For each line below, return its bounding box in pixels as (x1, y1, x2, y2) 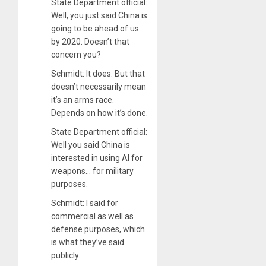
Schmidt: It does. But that (51, 68, 145, 78)
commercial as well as (51, 211, 134, 221)
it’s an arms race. (51, 94, 114, 104)
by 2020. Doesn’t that (51, 36, 129, 46)
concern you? (51, 49, 101, 59)
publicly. (51, 250, 80, 260)
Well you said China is (51, 140, 130, 150)
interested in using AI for (51, 153, 142, 163)
